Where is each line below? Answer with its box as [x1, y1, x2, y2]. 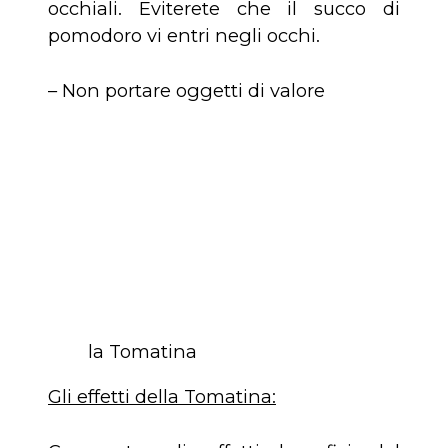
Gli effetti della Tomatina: [48, 385, 276, 409]
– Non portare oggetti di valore [48, 78, 325, 102]
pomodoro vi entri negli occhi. [48, 24, 320, 48]
